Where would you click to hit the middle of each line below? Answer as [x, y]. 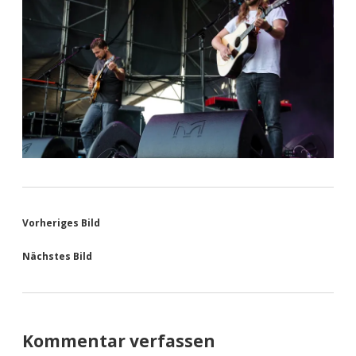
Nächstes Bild [57, 256]
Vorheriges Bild [61, 222]
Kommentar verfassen [119, 341]
